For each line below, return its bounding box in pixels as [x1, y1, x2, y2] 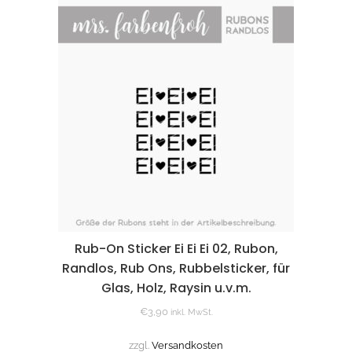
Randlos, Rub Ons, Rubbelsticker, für [62, 258, 290, 277]
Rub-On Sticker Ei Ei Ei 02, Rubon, [74, 239, 278, 258]
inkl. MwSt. [170, 306, 213, 317]
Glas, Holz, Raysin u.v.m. [101, 278, 251, 297]
